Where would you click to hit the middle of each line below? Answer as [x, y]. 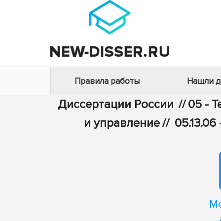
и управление [122, 123]
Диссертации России [115, 104]
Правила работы [107, 81]
